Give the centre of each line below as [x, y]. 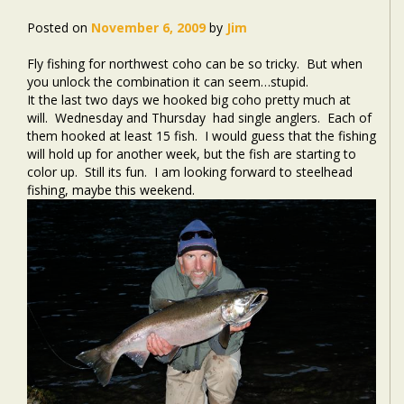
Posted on [57, 28]
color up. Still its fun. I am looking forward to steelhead [190, 172]
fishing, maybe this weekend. [111, 190]
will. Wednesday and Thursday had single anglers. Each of [199, 118]
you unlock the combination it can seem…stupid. [168, 82]
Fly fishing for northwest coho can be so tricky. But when [195, 64]
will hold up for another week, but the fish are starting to [192, 154]
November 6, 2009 [148, 28]
